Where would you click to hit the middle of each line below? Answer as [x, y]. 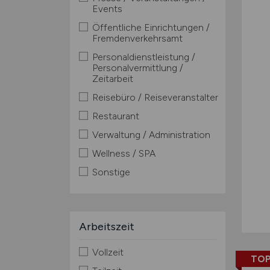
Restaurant [115, 116]
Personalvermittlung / [137, 68]
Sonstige [111, 172]
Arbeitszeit [106, 227]
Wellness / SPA [124, 153]
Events [107, 9]
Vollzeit [108, 252]
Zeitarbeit [112, 79]
